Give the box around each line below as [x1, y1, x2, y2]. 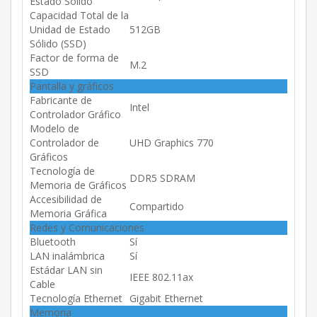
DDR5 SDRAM [129, 171, 195, 185]
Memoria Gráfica [30, 206, 107, 220]
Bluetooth [30, 234, 76, 248]
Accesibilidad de [30, 192, 102, 206]
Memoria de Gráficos [30, 178, 127, 192]
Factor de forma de [30, 50, 119, 64]
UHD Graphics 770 [129, 135, 214, 149]
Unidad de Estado [30, 22, 110, 36]
